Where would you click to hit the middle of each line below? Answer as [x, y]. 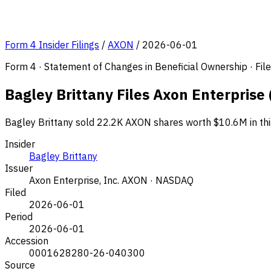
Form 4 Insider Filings [52, 45]
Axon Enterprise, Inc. [74, 180]
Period [19, 216]
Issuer [19, 168]
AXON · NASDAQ [158, 180]
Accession [27, 240]
